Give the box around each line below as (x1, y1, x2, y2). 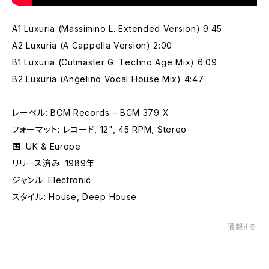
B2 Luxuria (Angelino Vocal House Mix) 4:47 (12, 73, 204, 84)
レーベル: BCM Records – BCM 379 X (12, 107, 169, 118)
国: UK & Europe (12, 141, 81, 151)
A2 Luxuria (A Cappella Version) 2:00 (12, 40, 173, 50)
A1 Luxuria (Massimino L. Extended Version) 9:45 (12, 23, 222, 34)
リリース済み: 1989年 (12, 157, 95, 168)
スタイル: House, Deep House (12, 191, 138, 202)
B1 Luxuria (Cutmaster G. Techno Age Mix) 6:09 (12, 56, 217, 67)
